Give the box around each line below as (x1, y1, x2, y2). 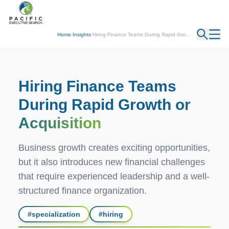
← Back (9, 6, 34, 14)
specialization (32, 210, 80, 218)
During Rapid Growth (18, 96, 171, 113)
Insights (73, 31, 91, 37)
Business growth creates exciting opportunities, (18, 143, 210, 153)
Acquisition (18, 114, 101, 131)
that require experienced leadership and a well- (18, 171, 210, 181)
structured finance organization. (18, 186, 147, 196)
